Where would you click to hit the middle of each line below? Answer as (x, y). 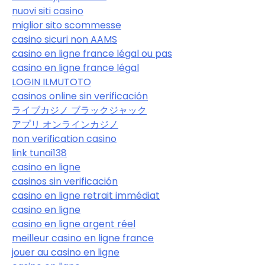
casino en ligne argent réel (74, 224)
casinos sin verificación (65, 181)
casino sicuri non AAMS (64, 39)
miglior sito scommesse (67, 25)
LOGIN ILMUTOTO (51, 82)
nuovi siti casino (48, 11)
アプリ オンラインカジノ (65, 124)
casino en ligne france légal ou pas (92, 53)
